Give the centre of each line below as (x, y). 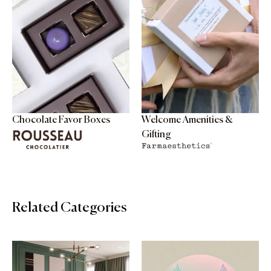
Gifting (156, 135)
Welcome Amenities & (187, 120)
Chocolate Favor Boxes (61, 120)
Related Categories (69, 207)
